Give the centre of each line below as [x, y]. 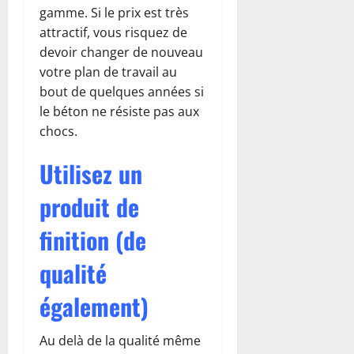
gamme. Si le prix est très [114, 13]
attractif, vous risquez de [113, 33]
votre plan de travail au [108, 72]
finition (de [93, 240]
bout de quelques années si [122, 92]
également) [94, 307]
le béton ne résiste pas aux [119, 112]
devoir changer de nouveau [121, 53]
